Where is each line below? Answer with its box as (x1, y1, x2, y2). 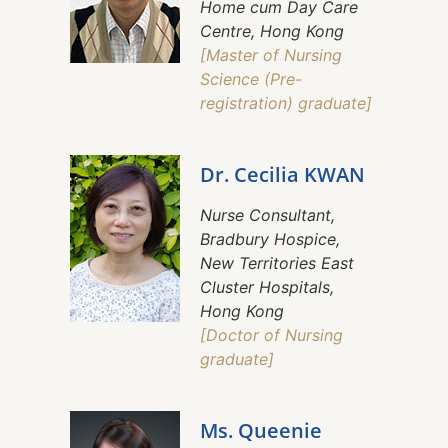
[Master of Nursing (200, 45, 342, 66)
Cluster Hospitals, (200, 277, 334, 298)
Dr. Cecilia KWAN (200, 161, 365, 189)
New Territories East (200, 253, 354, 274)
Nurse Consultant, (200, 205, 335, 226)
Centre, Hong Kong (200, 21, 344, 42)
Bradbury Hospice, (200, 229, 340, 250)
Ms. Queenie (200, 417, 322, 445)
